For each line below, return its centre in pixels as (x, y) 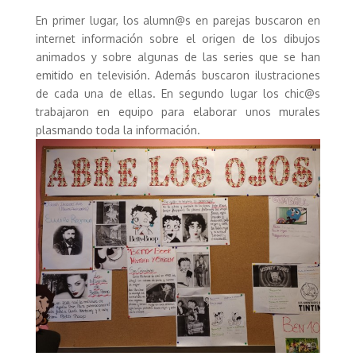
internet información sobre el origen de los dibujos (178, 39)
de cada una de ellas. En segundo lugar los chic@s (178, 93)
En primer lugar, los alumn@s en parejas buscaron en (178, 20)
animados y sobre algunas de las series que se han (178, 57)
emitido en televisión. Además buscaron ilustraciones (178, 75)
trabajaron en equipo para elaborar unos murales (178, 112)
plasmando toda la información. (118, 130)
